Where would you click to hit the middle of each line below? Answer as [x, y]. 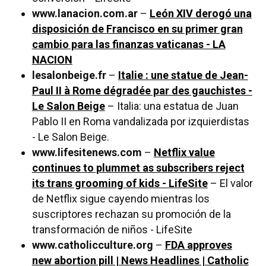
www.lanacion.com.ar [85, 14]
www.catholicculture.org [92, 245]
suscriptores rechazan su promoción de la [131, 214]
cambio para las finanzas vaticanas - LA [129, 45]
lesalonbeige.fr [69, 75]
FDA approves [198, 245]
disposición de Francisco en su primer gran [137, 29]
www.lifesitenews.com [87, 153]
